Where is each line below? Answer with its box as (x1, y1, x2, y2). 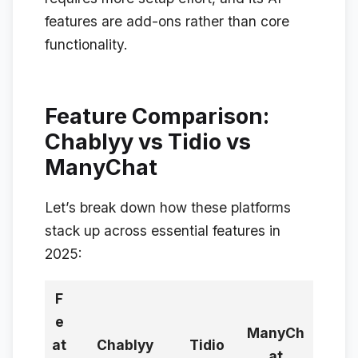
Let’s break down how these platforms (45, 199, 291, 217)
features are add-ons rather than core (45, 13, 289, 30)
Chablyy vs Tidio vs (45, 129, 251, 156)
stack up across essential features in (45, 222, 280, 240)
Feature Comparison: (45, 103, 269, 130)
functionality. (45, 36, 128, 54)
